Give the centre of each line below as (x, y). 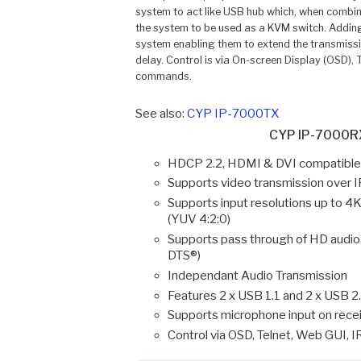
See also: (161, 114)
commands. (163, 76)
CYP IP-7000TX (232, 114)
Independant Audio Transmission (257, 275)
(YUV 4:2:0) (199, 220)
